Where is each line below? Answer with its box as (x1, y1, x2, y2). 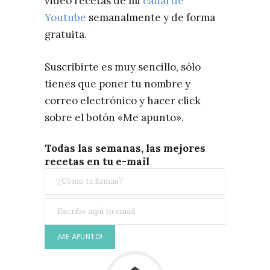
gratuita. (45, 28, 87, 42)
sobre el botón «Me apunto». (45, 111, 184, 125)
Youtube (45, 11, 86, 25)
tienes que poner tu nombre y (45, 77, 190, 91)
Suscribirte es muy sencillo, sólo (45, 60, 201, 74)
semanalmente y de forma (86, 11, 215, 25)
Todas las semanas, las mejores (45, 142, 206, 155)
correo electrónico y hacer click (45, 94, 201, 108)
